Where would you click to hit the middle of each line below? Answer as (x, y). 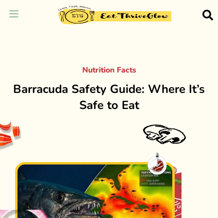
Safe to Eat (109, 105)
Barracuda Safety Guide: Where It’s (109, 89)
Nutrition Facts (109, 70)
